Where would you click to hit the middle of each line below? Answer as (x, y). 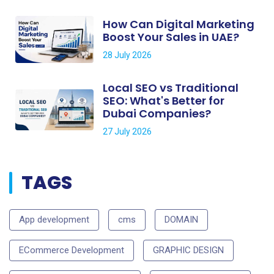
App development (54, 220)
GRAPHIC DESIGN (188, 250)
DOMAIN (181, 220)
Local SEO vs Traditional (171, 88)
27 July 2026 (127, 132)
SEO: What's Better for (164, 101)
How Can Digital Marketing (179, 24)
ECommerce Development (72, 250)
